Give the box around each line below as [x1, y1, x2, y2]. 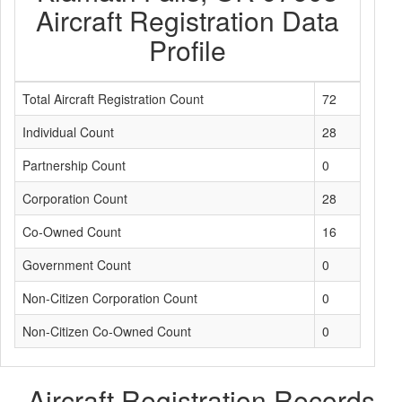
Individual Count [22, 123, 114, 141]
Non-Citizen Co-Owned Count [22, 322, 191, 340]
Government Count [22, 256, 131, 274]
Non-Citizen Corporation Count [22, 289, 197, 307]
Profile [149, 31, 226, 69]
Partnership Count [22, 156, 126, 174]
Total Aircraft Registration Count [22, 90, 204, 108]
